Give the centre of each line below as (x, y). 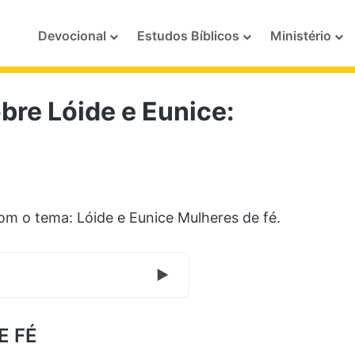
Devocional (72, 36)
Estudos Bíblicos (188, 36)
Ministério (301, 36)
